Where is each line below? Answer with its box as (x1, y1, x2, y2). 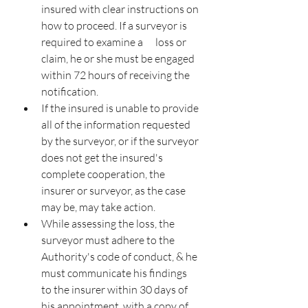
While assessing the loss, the (41, 217, 177, 230)
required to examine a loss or (41, 35, 188, 49)
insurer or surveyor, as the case (41, 184, 188, 197)
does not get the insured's (41, 151, 165, 164)
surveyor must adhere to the (41, 233, 177, 247)
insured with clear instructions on (41, 2, 201, 16)
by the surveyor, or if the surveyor (41, 134, 201, 148)
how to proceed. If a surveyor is (41, 19, 189, 32)
